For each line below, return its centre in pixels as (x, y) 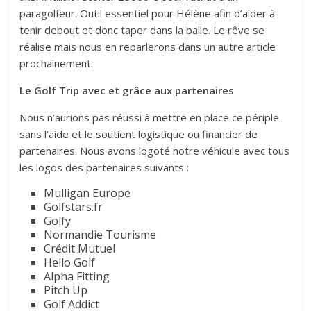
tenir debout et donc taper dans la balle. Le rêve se (142, 30)
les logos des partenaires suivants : (104, 168)
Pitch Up (66, 291)
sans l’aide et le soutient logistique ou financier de (139, 134)
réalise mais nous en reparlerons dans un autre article (148, 47)
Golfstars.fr (74, 207)
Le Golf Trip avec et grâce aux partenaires (127, 91)
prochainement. (57, 64)
